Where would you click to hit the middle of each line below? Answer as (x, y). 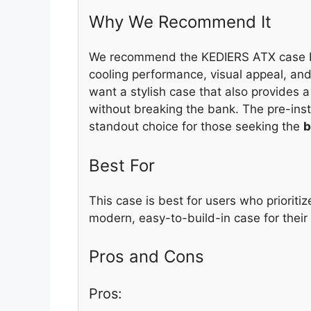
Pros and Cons (146, 257)
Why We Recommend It (180, 22)
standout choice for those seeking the (196, 127)
